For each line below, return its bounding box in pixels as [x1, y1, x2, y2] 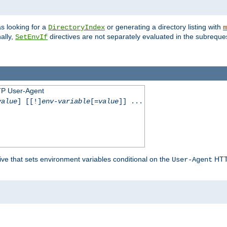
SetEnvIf [15, 33, 48, 42]
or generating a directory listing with [105, 23, 223, 31]
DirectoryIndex [48, 23, 105, 32]
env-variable [41, 97, 90, 105]
